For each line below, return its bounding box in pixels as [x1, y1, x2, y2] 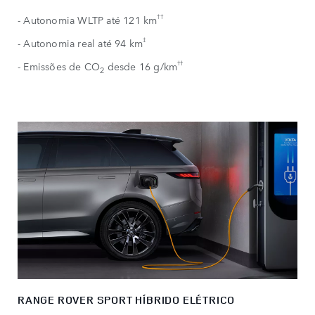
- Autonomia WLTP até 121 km [18, 13, 157, 27]
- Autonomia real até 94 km [18, 36, 143, 51]
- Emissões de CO [18, 59, 101, 74]
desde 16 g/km [104, 59, 178, 74]
